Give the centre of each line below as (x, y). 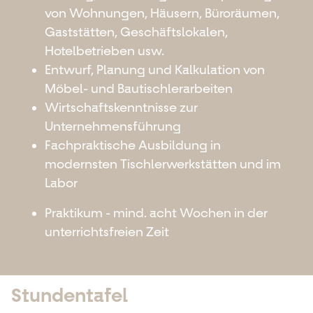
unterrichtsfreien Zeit (107, 232)
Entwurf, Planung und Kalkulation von (155, 70)
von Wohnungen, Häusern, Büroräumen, (162, 13)
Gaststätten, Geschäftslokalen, (136, 32)
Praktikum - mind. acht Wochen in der (156, 213)
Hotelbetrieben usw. (104, 51)
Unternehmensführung (113, 126)
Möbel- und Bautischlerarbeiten (139, 88)
